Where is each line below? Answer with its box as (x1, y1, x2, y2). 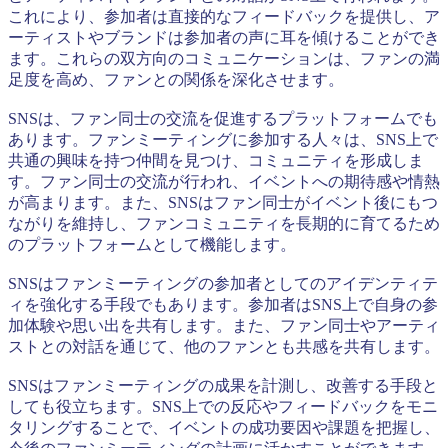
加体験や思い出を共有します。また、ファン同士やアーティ (8, 316, 440, 334)
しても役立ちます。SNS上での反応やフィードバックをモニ (8, 397, 438, 415)
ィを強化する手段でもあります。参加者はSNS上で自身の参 (8, 295, 438, 313)
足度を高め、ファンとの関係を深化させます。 (8, 70, 344, 88)
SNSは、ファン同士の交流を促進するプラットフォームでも (8, 109, 438, 127)
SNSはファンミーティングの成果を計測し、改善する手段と (8, 376, 438, 394)
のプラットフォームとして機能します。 (8, 235, 296, 253)
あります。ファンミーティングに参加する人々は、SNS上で (8, 130, 438, 148)
